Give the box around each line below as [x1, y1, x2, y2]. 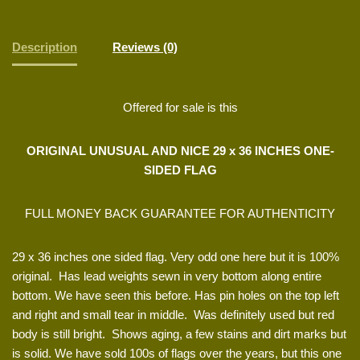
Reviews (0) [112, 40, 178, 55]
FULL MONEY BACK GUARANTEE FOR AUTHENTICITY [25, 206, 335, 220]
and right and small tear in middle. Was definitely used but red [12, 307, 334, 321]
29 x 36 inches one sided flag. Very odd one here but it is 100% [12, 249, 339, 264]
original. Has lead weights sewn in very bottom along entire [12, 268, 321, 283]
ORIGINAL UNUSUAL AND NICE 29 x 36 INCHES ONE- [26, 143, 334, 157]
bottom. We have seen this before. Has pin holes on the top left [12, 288, 339, 302]
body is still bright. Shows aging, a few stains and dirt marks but [12, 326, 346, 341]
